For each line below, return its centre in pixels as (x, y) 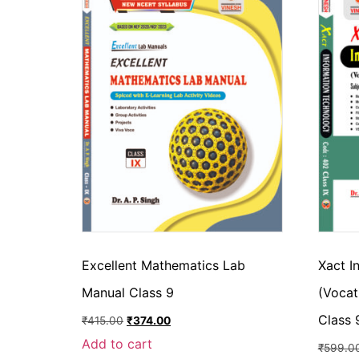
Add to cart (117, 343)
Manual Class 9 (128, 293)
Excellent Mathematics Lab (163, 266)
